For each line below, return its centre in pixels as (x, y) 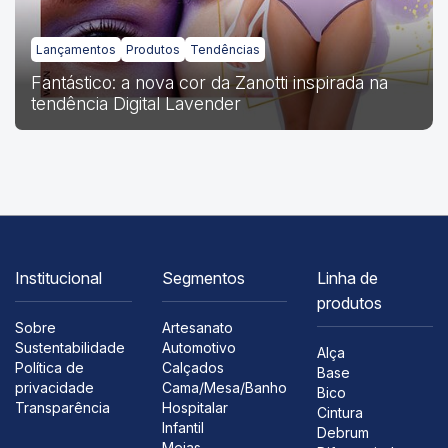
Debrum (342, 432)
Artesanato (197, 327)
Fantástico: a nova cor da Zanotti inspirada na (209, 82)
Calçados (192, 367)
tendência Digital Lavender (136, 103)
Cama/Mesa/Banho (224, 387)
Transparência (62, 407)
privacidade (54, 387)
